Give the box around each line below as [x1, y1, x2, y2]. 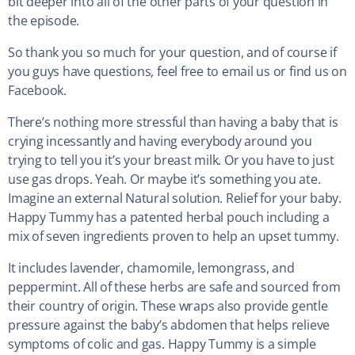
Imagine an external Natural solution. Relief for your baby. [8, 189, 342, 208]
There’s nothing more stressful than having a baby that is [8, 113, 338, 132]
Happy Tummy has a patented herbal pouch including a [8, 208, 330, 227]
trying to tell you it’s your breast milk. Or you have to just [8, 151, 334, 170]
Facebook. [8, 82, 67, 100]
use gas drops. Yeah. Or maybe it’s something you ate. [8, 170, 321, 189]
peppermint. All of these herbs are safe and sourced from [8, 278, 341, 296]
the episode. [8, 12, 80, 30]
